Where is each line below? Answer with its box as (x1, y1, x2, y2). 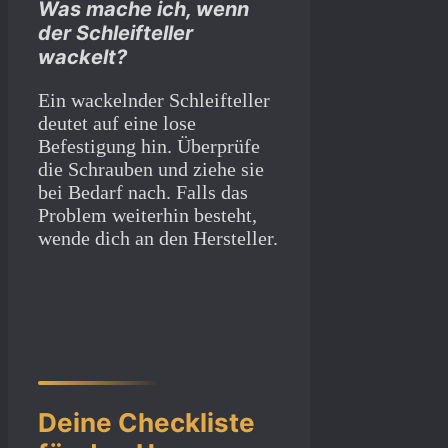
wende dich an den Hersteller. (38, 227, 278, 250)
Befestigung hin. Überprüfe (38, 135, 260, 158)
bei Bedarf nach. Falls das (38, 181, 248, 204)
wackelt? (38, 45, 127, 70)
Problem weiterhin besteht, (38, 204, 257, 227)
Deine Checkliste (38, 407, 255, 439)
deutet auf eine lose (38, 112, 196, 135)
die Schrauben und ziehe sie (38, 158, 264, 181)
